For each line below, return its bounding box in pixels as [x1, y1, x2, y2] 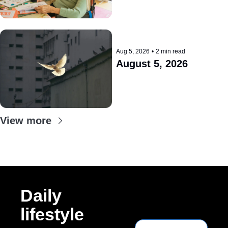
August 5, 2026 [116, 58, 188, 70]
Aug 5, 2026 [116, 48, 150, 55]
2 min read [155, 48, 185, 55]
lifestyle [20, 204, 84, 224]
